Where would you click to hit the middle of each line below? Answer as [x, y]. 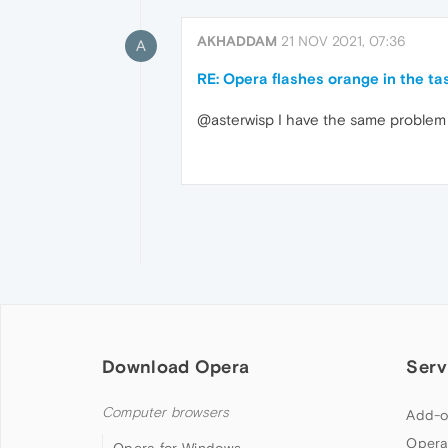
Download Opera [176, 367]
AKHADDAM [237, 41]
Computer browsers [166, 413]
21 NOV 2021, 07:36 [343, 41]
